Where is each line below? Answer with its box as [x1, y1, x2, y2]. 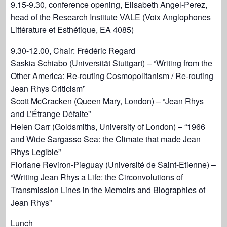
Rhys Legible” [11, 146, 61, 158]
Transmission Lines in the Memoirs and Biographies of [11, 184, 206, 196]
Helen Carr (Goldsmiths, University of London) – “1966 [11, 121, 206, 132]
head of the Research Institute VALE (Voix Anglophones [11, 11, 211, 23]
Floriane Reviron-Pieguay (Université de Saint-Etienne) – [11, 159, 216, 170]
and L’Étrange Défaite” [11, 108, 91, 120]
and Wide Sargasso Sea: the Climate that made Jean [11, 133, 201, 145]
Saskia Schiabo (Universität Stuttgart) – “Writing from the [11, 57, 213, 69]
